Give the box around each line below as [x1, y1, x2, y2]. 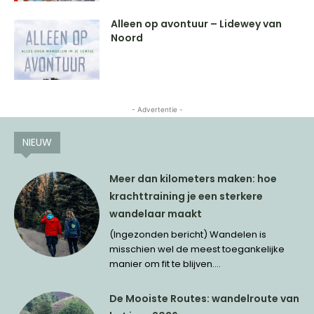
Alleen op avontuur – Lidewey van [111, 17, 282, 32]
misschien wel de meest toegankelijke [109, 242, 285, 256]
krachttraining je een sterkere [109, 189, 264, 203]
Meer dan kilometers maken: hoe [109, 171, 278, 186]
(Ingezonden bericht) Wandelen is [109, 227, 267, 241]
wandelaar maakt [109, 206, 203, 221]
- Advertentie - [131, 104, 183, 114]
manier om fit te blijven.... [109, 257, 221, 271]
